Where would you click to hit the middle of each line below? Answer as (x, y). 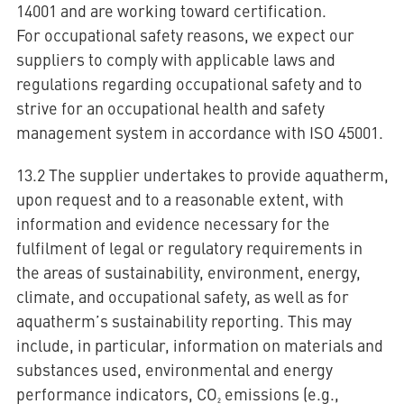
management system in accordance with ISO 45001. (199, 132)
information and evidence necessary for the (173, 223)
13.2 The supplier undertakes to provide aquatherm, (202, 174)
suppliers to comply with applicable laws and (175, 59)
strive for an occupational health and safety (170, 108)
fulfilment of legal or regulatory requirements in (189, 248)
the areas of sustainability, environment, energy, (188, 272)
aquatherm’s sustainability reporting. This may (184, 321)
